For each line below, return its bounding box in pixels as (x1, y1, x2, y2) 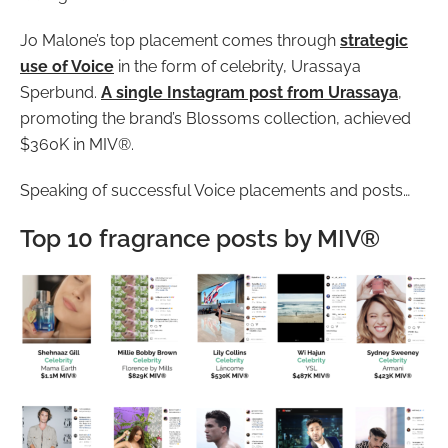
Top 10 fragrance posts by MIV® (20, 224, 380, 254)
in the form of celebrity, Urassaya (114, 57, 361, 77)
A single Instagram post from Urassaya (101, 83, 398, 103)
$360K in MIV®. (20, 135, 134, 155)
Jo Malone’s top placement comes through (20, 31, 340, 51)
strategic (340, 31, 408, 51)
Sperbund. (20, 83, 101, 103)
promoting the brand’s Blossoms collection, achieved (20, 109, 411, 129)
